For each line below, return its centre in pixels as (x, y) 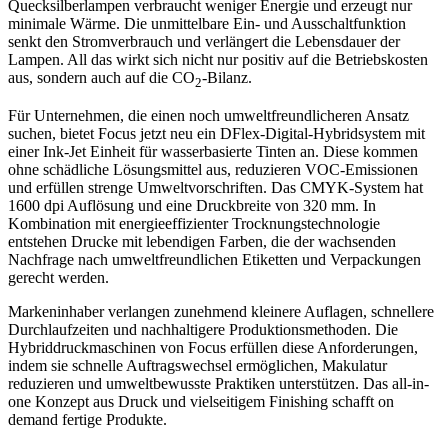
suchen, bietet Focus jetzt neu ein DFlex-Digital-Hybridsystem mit (216, 133)
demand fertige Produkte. (87, 419)
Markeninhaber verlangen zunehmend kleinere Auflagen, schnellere (221, 311)
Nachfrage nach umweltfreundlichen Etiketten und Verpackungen (214, 259)
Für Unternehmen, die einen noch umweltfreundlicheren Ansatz (208, 115)
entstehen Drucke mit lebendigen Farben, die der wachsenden (202, 241)
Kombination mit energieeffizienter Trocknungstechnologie (194, 223)
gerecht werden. (58, 277)
